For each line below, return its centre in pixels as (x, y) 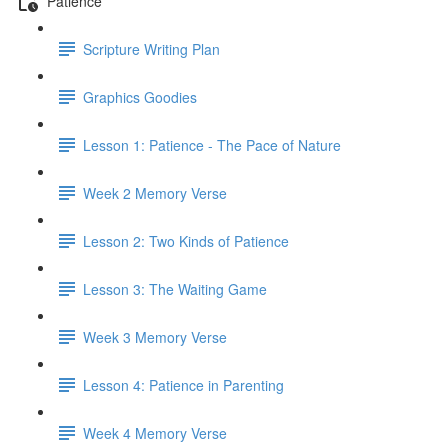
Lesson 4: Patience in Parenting (183, 384)
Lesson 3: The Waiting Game (175, 288)
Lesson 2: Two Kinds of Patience (186, 240)
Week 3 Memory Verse (155, 336)
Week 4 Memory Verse (155, 432)
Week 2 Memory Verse (155, 192)
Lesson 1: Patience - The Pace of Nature (212, 144)
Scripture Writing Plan (151, 48)
